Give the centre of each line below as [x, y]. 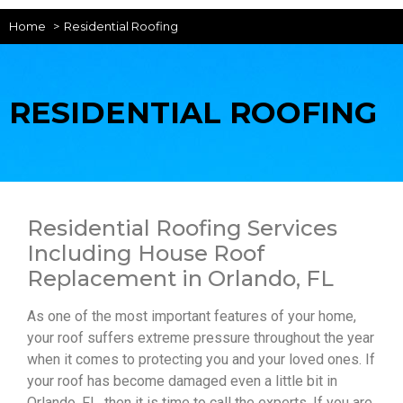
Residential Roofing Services [182, 228]
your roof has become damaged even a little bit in [182, 381]
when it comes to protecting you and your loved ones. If [201, 359]
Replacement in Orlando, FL [180, 278]
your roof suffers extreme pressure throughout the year [201, 337]
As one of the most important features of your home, [192, 316]
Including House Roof [146, 253]
